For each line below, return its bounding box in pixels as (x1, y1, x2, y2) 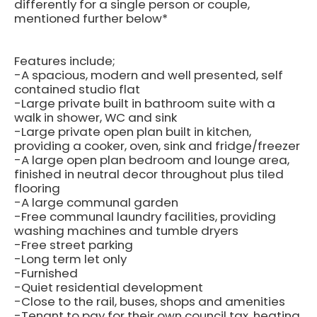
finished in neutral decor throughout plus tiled (14, 166, 284, 183)
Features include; (14, 52, 115, 69)
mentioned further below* (14, 10, 168, 27)
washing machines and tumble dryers (14, 222, 238, 239)
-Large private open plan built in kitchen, (14, 123, 251, 140)
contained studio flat (14, 81, 140, 98)
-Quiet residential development (14, 279, 203, 296)
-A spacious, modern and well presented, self (14, 67, 283, 83)
